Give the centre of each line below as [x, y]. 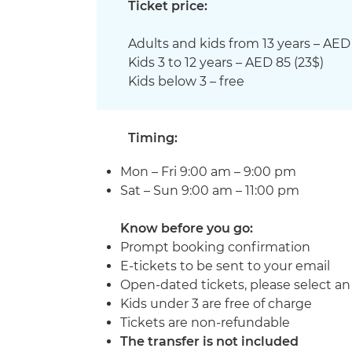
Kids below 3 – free [186, 81]
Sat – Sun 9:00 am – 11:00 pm [210, 191]
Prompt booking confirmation [215, 247]
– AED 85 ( [267, 62]
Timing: [153, 138]
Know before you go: [187, 228]
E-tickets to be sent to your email [225, 266]
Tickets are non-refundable [205, 323]
